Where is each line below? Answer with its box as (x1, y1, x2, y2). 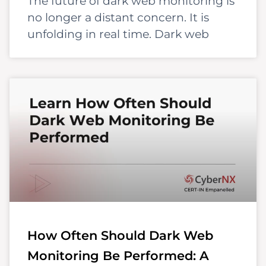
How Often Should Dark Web (27, 227, 213, 243)
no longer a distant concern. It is (27, 10, 209, 24)
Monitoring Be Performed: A (27, 248, 209, 263)
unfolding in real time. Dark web (27, 27, 209, 41)
